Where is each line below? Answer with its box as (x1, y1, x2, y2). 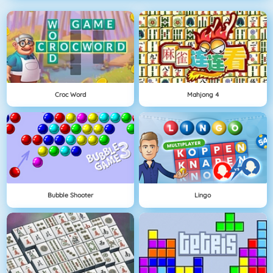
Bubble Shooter (47, 191, 93, 200)
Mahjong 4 (186, 90, 219, 99)
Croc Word (54, 90, 86, 99)
